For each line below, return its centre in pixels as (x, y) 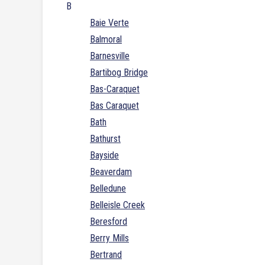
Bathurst (105, 139)
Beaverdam (111, 172)
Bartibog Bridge (119, 73)
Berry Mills (109, 238)
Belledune (108, 189)
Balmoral (106, 40)
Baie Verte (109, 23)
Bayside (104, 156)
